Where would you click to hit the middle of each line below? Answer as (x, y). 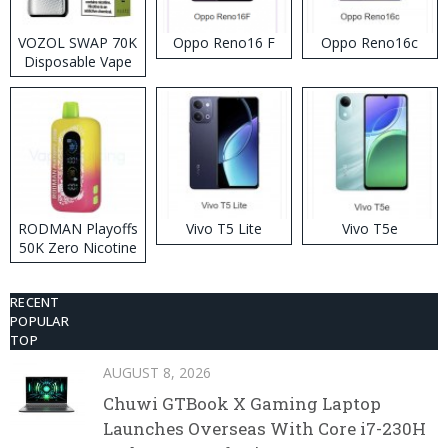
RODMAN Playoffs (77, 229)
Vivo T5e (369, 229)
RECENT (35, 302)
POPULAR (39, 321)
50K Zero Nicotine (77, 248)
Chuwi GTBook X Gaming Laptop (242, 404)
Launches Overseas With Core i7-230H (264, 429)
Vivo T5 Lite (223, 229)
